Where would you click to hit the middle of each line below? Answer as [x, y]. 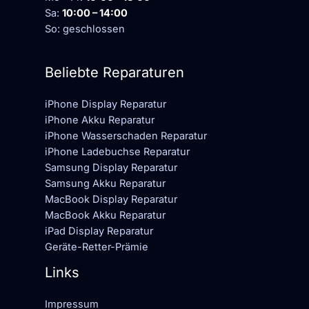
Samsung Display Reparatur [111, 167]
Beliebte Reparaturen [114, 72]
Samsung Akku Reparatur [105, 183]
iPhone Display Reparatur [106, 104]
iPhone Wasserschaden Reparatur [126, 136]
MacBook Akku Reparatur [105, 215]
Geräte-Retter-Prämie [97, 247]
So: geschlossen [85, 29]
